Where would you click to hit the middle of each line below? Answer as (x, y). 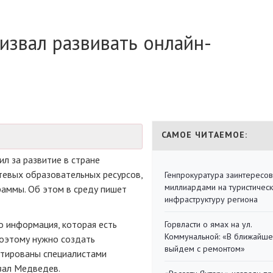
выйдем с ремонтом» (205, 249)
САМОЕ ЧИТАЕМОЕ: (204, 135)
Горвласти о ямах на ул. (208, 224)
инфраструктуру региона (211, 199)
